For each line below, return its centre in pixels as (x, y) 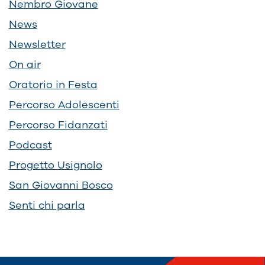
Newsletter (37, 44)
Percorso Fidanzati (58, 125)
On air (25, 64)
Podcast (30, 145)
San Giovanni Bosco (61, 185)
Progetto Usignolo (55, 165)
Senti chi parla (47, 205)
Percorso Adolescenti (64, 104)
